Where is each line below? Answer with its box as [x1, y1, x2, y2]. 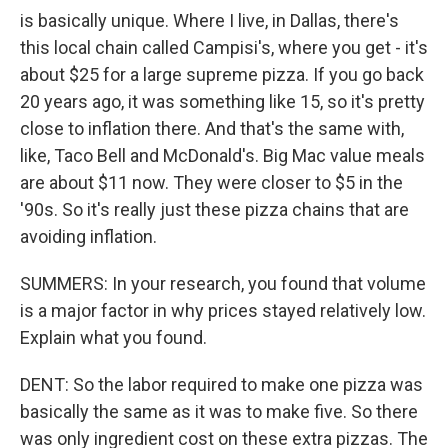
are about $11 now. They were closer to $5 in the [20, 172, 403, 193]
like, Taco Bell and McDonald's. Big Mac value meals [20, 145, 425, 166]
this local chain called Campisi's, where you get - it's [20, 37, 428, 58]
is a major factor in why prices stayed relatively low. [20, 300, 426, 321]
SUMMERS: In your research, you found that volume [20, 273, 426, 294]
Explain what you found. [20, 327, 207, 348]
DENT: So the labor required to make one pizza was [20, 374, 423, 395]
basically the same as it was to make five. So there [20, 401, 418, 422]
